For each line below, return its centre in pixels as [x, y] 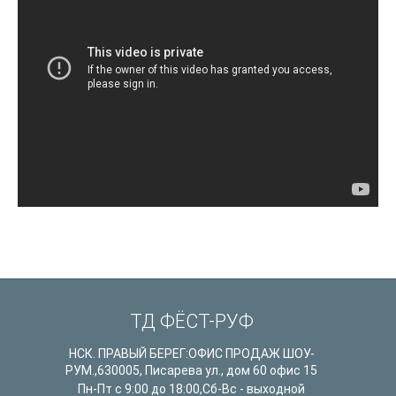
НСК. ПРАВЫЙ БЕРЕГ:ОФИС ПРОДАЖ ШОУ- [191, 354]
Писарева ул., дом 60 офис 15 [231, 371]
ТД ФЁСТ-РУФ [191, 322]
